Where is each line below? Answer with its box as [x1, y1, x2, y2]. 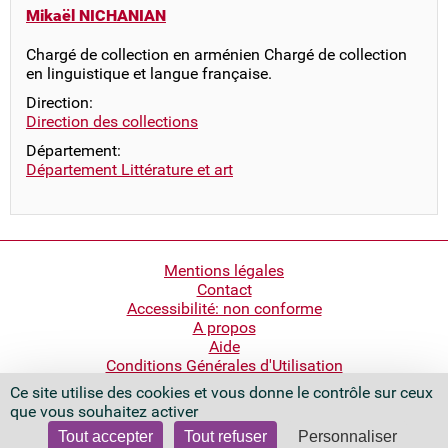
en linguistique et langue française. [26, 64, 272, 83]
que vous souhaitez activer [10, 402, 198, 421]
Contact [196, 280, 252, 299]
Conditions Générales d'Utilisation [105, 356, 343, 375]
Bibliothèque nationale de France [108, 386, 340, 405]
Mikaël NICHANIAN [26, 6, 166, 25]
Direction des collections [26, 112, 198, 131]
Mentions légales [164, 261, 284, 280]
